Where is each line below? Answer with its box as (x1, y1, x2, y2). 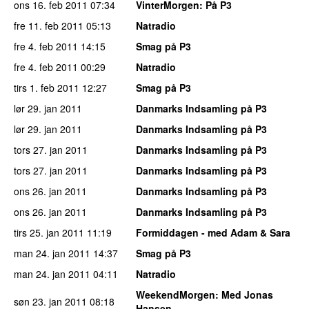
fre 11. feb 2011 (14, 18, 83, 32)
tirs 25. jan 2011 (14, 225, 84, 239)
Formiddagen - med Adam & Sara (136, 225, 290, 239)
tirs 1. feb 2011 (14, 80, 79, 94)
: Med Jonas (215, 287, 273, 301)
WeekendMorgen (136, 287, 215, 301)
